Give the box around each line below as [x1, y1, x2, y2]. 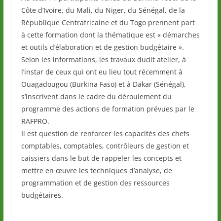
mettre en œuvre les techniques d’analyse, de [21, 166, 172, 176]
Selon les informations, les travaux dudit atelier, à [21, 55, 186, 65]
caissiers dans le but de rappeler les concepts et [21, 153, 182, 163]
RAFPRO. [21, 116, 49, 126]
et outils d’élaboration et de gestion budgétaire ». [21, 42, 184, 52]
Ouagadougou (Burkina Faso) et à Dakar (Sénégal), [21, 79, 186, 89]
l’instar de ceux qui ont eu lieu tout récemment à [21, 67, 183, 77]
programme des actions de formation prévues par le [21, 104, 194, 114]
